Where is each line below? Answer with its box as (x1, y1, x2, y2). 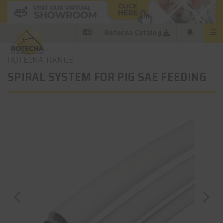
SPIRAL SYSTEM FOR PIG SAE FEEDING (7, 68, 207, 87)
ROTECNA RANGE (7, 53, 74, 67)
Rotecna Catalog (105, 27, 161, 39)
